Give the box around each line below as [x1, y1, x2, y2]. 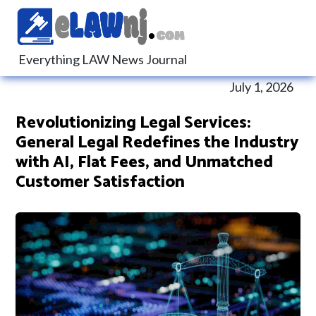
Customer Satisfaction [16, 169, 185, 196]
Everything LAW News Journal [18, 51, 187, 68]
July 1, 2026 [229, 79, 293, 95]
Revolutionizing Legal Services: [16, 109, 251, 137]
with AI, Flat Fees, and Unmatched [16, 149, 273, 176]
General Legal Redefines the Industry [16, 129, 299, 157]
